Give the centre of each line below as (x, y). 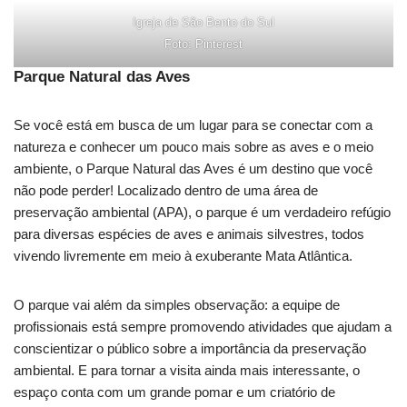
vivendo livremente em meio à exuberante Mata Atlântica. (183, 256)
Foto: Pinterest (203, 45)
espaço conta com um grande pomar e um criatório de (174, 392)
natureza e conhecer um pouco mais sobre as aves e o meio (194, 147)
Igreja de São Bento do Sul (203, 23)
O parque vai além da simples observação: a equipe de (177, 305)
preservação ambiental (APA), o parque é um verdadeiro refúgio (202, 213)
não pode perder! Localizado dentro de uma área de (166, 191)
